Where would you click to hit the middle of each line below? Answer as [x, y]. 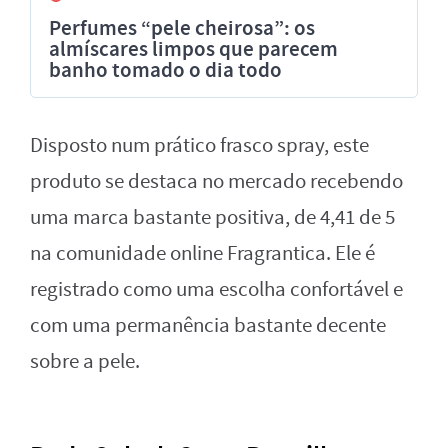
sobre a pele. [85, 362]
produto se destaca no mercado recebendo [216, 182]
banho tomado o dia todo [165, 70]
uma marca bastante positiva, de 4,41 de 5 [212, 218]
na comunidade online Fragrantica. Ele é [202, 254]
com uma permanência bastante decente [208, 326]
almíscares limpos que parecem [193, 49]
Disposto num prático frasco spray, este [199, 146]
